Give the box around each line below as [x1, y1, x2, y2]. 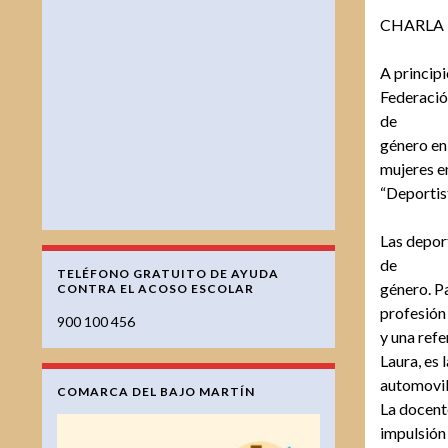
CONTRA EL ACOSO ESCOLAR [57, 281, 254, 296]
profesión [379, 303, 446, 322]
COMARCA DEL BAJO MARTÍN [57, 384, 255, 399]
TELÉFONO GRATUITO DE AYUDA [57, 266, 279, 281]
